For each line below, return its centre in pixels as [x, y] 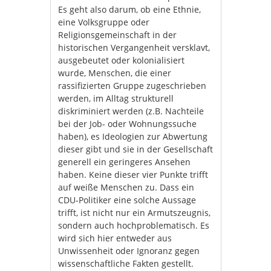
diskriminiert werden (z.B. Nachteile [131, 111]
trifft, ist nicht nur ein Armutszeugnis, [135, 213]
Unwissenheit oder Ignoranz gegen [129, 251]
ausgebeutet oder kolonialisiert [122, 60]
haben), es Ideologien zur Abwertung [133, 136]
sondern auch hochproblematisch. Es [134, 225]
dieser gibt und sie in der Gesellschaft [136, 149]
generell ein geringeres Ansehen [125, 162]
